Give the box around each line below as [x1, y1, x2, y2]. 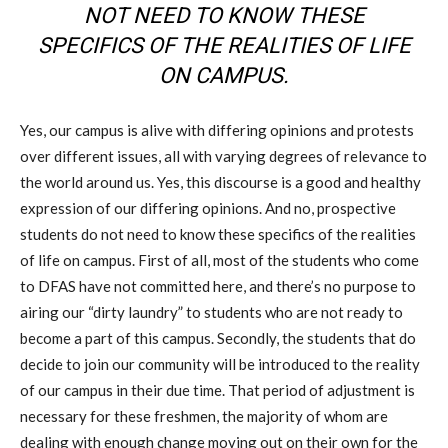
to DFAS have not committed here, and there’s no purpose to [20, 277, 416, 296]
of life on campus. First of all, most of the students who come [20, 251, 419, 270]
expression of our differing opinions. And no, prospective [20, 199, 396, 218]
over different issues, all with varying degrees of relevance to [20, 147, 427, 166]
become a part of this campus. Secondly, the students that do [20, 329, 416, 348]
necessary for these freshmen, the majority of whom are [20, 407, 388, 426]
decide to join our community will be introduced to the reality [20, 355, 420, 374]
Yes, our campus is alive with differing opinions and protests [20, 121, 414, 140]
